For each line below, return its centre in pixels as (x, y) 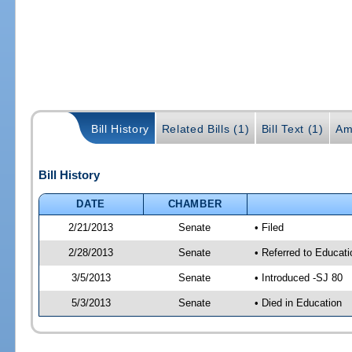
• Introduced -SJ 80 (298, 277)
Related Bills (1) (205, 128)
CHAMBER (195, 203)
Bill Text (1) (292, 128)
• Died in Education (298, 302)
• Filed (269, 227)
